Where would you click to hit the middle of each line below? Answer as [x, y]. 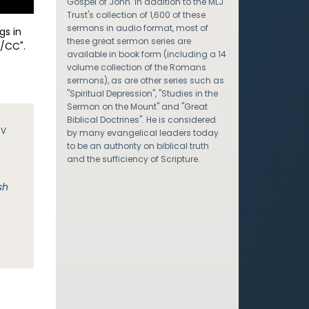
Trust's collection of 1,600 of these [136, 15]
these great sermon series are [129, 41]
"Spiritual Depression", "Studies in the [142, 93]
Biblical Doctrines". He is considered [141, 120]
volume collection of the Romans [136, 67]
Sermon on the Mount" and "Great [137, 107]
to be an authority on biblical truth [138, 146]
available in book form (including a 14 [146, 54]
